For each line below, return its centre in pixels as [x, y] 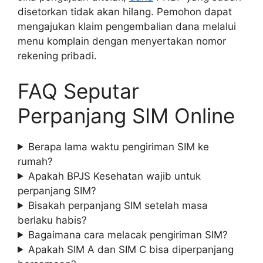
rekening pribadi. [57, 56]
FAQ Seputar [78, 91]
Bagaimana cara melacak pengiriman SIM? [128, 235]
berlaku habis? [52, 220]
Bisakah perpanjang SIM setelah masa [118, 205]
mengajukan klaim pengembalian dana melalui [127, 27]
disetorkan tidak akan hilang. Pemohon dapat [125, 12]
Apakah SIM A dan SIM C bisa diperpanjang [131, 249]
